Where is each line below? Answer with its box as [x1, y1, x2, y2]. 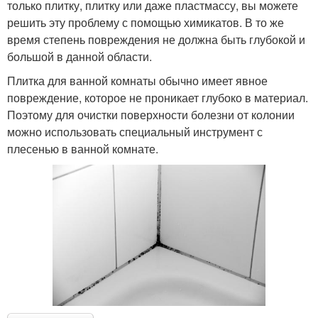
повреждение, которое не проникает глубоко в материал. [7, 89, 308, 106]
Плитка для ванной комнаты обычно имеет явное [7, 72, 268, 89]
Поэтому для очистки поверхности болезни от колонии [7, 106, 295, 123]
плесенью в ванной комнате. [7, 140, 158, 157]
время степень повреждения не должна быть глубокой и [7, 31, 305, 48]
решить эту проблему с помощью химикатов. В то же [7, 13, 284, 31]
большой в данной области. [7, 48, 152, 65]
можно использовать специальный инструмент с [7, 123, 263, 140]
